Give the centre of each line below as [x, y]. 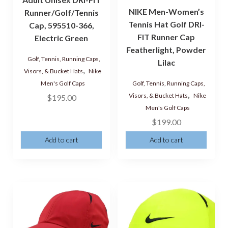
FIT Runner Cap [166, 37]
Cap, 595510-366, [61, 25]
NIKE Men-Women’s [166, 11]
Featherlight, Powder [166, 49]
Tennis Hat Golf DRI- [166, 24]
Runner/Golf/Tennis [61, 13]
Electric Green [62, 38]
